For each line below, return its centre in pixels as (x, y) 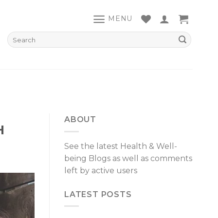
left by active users (101, 170)
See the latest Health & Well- (121, 146)
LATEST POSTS (98, 194)
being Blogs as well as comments (128, 158)
